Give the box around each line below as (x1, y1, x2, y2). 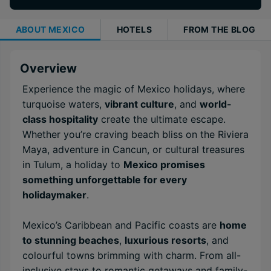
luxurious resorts (125, 234, 206, 246)
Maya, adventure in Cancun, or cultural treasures (22, 143, 244, 155)
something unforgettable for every (22, 174, 187, 186)
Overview (20, 61, 77, 76)
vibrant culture (105, 98, 174, 110)
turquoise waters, (22, 98, 105, 110)
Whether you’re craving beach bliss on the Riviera (22, 128, 249, 140)
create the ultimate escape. (98, 113, 226, 125)
